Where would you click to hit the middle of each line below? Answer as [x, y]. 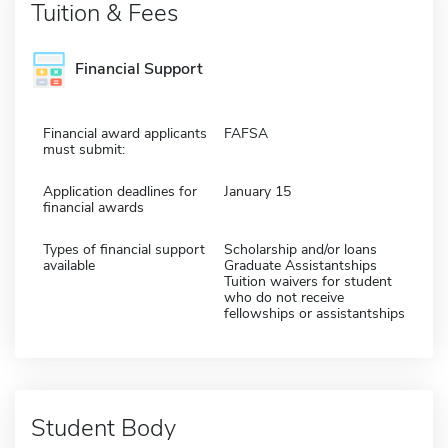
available [69, 265]
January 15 [257, 191]
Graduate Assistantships [300, 265]
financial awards [93, 207]
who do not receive [284, 297]
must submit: [84, 149]
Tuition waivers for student [308, 281]
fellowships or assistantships [314, 313]
